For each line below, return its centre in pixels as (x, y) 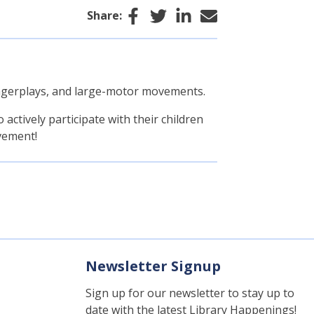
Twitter (185, 14)
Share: (104, 15)
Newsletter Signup (153, 266)
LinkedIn (214, 14)
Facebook (169, 14)
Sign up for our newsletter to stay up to (190, 293)
